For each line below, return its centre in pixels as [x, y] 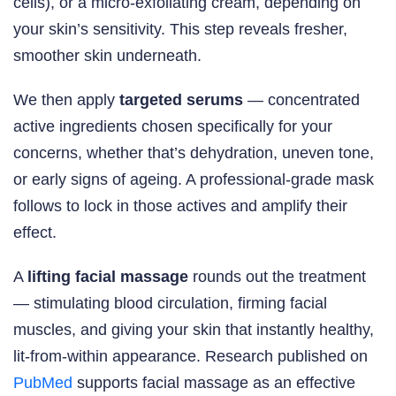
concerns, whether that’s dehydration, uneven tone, [194, 153]
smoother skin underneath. [107, 56]
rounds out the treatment [277, 277]
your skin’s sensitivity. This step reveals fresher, [180, 30]
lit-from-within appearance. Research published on [190, 357]
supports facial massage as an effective [214, 383]
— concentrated [301, 100]
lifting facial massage [108, 277]
